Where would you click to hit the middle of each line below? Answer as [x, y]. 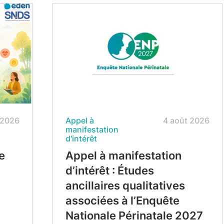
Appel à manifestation [123, 155]
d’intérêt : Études [109, 170]
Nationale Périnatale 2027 [134, 215]
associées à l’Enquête [122, 200]
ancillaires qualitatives [125, 185]
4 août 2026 [186, 120]
